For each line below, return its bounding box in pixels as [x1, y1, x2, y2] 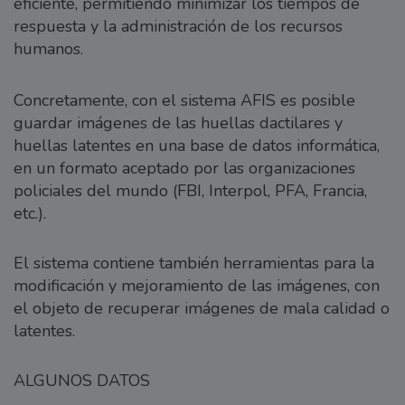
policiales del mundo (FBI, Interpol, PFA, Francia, [14, 180, 367, 202]
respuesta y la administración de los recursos [14, 15, 343, 38]
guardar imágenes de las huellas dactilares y [14, 112, 343, 135]
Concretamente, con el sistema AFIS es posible [14, 89, 355, 112]
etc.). [14, 202, 46, 225]
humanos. [14, 38, 83, 61]
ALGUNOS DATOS [14, 370, 150, 392]
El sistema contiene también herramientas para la [14, 252, 374, 275]
